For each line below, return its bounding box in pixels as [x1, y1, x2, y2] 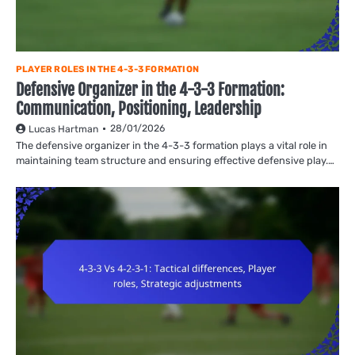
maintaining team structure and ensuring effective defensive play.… [16, 155, 334, 167]
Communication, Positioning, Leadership [16, 99, 261, 120]
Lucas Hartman [29, 124, 98, 136]
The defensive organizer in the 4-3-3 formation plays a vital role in [16, 139, 327, 152]
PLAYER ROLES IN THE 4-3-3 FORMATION [16, 64, 199, 75]
